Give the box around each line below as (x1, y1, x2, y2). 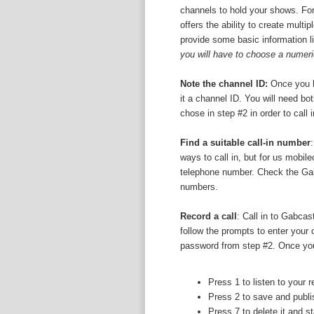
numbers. (180, 182, 218, 192)
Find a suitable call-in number (180, 137, 310, 148)
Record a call (180, 211, 237, 221)
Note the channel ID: (180, 78, 268, 89)
